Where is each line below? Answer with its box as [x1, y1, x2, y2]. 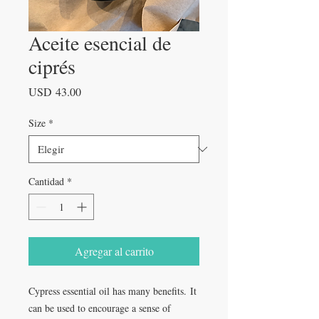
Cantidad [28, 174, 64, 188]
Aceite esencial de [28, 29, 171, 56]
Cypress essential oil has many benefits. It [28, 284, 197, 298]
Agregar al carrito [74, 244, 154, 258]
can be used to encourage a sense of [28, 301, 171, 315]
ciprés [28, 53, 75, 80]
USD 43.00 [28, 84, 81, 99]
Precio [80, 83, 109, 98]
